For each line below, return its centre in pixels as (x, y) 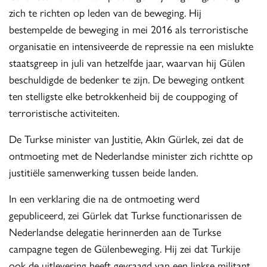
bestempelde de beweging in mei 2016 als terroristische (129, 29)
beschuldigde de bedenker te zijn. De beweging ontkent (127, 79)
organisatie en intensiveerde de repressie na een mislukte (131, 46)
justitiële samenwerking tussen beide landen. (104, 172)
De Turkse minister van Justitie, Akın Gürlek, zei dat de (126, 139)
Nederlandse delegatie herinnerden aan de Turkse (115, 232)
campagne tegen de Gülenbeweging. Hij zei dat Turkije (125, 249)
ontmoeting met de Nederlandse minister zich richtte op (131, 156)
